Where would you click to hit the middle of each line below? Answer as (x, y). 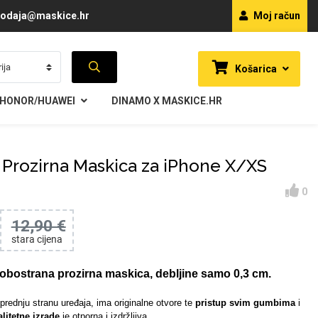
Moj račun (276, 16)
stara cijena (37, 239)
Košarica (254, 69)
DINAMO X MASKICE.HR (166, 101)
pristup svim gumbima (245, 303)
